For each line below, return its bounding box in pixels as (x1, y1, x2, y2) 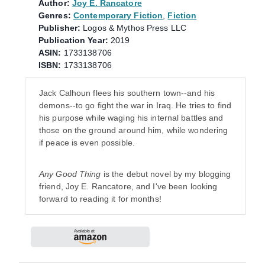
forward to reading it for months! (39, 193, 161, 203)
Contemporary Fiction (73, 10, 163, 20)
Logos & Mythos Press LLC (83, 22, 187, 33)
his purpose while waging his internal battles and (39, 112, 224, 122)
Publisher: (38, 22, 81, 33)
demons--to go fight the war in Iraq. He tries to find (39, 100, 232, 110)
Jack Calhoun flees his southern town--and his (39, 88, 215, 98)
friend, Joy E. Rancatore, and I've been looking (39, 181, 218, 191)
